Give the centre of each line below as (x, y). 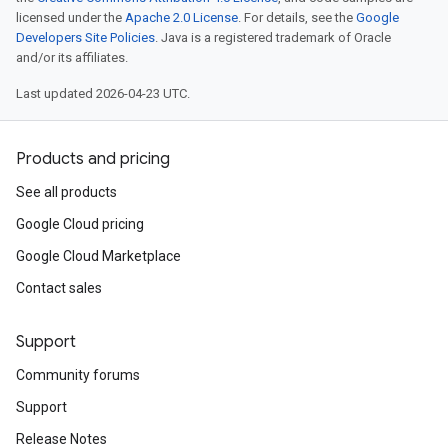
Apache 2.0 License (181, 17)
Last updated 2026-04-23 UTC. (103, 93)
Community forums (78, 375)
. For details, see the (297, 17)
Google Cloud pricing (80, 224)
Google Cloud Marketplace (98, 256)
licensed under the (70, 17)
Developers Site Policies (85, 37)
